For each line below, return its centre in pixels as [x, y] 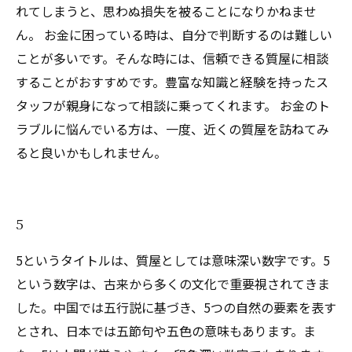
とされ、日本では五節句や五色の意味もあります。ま [166, 331]
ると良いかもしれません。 [91, 152]
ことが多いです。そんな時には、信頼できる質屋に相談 [172, 58]
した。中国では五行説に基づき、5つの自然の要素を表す [176, 307]
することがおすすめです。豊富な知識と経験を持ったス [172, 82]
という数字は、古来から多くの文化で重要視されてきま [173, 284]
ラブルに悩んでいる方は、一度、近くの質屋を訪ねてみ [172, 129]
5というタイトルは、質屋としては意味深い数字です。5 [173, 260]
